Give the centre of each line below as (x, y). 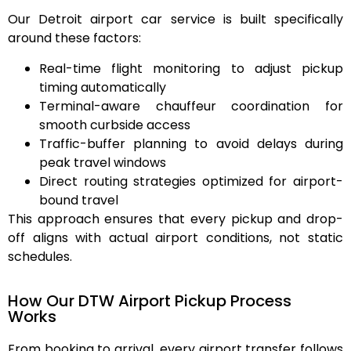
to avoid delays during (265, 143)
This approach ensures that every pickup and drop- (175, 219)
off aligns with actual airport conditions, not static (175, 237)
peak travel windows (103, 162)
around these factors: (74, 38)
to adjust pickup (282, 68)
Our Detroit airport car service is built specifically (175, 20)
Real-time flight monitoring (130, 68)
